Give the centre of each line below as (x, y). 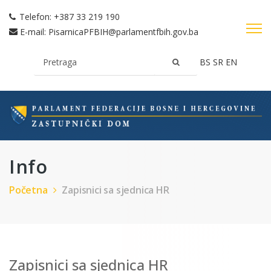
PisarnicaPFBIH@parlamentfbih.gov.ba (123, 32)
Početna (28, 190)
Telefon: (37, 17)
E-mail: (34, 32)
